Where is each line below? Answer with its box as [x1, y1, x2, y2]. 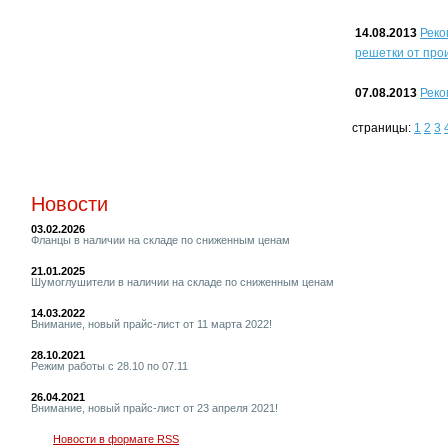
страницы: [352, 121, 414, 135]
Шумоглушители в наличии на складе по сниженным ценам [31, 276, 334, 289]
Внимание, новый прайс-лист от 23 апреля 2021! [31, 402, 278, 415]
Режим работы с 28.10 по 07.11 [31, 360, 188, 373]
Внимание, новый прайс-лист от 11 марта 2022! [31, 318, 272, 331]
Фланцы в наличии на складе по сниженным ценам [31, 234, 290, 247]
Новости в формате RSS [53, 433, 179, 446]
